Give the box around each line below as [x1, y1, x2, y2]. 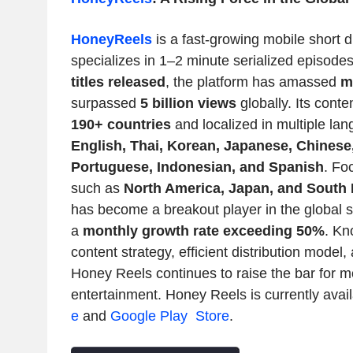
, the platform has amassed [165, 74, 340, 91]
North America [123, 180, 221, 197]
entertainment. [70, 287, 165, 303]
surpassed [70, 95, 140, 112]
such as [70, 180, 124, 197]
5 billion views [139, 95, 236, 112]
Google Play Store [110, 308, 229, 325]
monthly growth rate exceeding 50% [82, 223, 325, 240]
